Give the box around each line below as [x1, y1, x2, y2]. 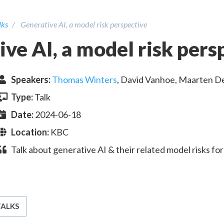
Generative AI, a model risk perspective [20, 19, 147, 29]
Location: [11, 126, 50, 137]
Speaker [11, 73, 44, 85]
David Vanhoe [120, 73, 175, 85]
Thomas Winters [52, 73, 117, 85]
